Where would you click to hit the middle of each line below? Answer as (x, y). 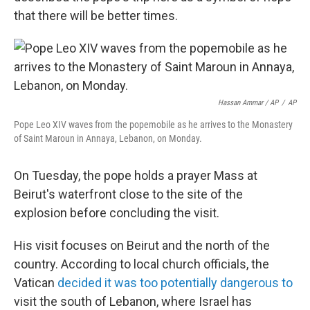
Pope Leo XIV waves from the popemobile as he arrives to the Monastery (153, 125)
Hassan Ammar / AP (248, 103)
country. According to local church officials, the (142, 264)
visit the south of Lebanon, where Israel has (133, 301)
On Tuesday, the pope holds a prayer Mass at (136, 175)
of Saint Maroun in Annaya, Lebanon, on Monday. (108, 138)
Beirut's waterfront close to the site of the (128, 194)
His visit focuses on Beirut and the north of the (142, 245)
